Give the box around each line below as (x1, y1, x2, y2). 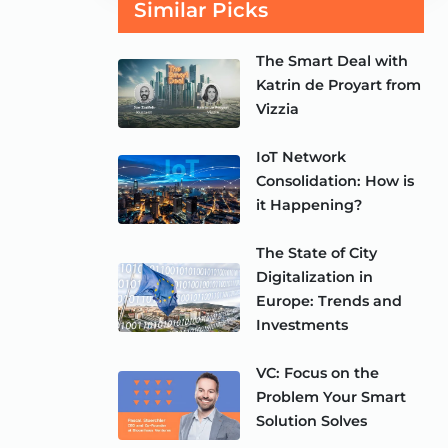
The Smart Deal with (256, 52, 409, 71)
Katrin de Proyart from (256, 76, 422, 95)
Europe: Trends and (256, 292, 403, 311)
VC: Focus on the (256, 364, 380, 383)
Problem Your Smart (256, 388, 407, 407)
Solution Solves (256, 412, 368, 431)
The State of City (256, 244, 378, 263)
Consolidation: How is (256, 172, 415, 191)
